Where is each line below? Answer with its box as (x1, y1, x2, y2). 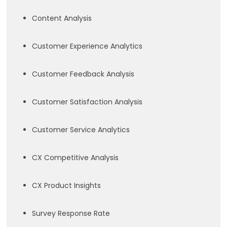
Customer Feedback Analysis (32, 69, 135, 79)
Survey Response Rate (32, 208, 110, 218)
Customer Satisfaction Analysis (32, 97, 143, 107)
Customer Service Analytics (32, 125, 130, 135)
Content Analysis (32, 13, 92, 23)
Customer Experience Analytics (32, 41, 143, 51)
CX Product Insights (32, 180, 101, 191)
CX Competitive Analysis (32, 153, 119, 163)
